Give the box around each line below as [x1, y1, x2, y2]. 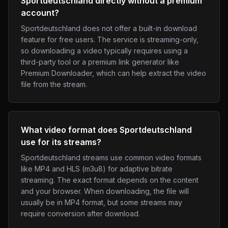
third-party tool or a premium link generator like [21, 58, 179, 66]
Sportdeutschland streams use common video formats [21, 153, 202, 162]
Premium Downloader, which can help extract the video [21, 69, 206, 77]
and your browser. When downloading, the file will [21, 187, 189, 195]
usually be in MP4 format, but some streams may [21, 198, 182, 207]
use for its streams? [21, 137, 101, 147]
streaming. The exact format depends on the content [21, 176, 198, 184]
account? [21, 8, 59, 18]
